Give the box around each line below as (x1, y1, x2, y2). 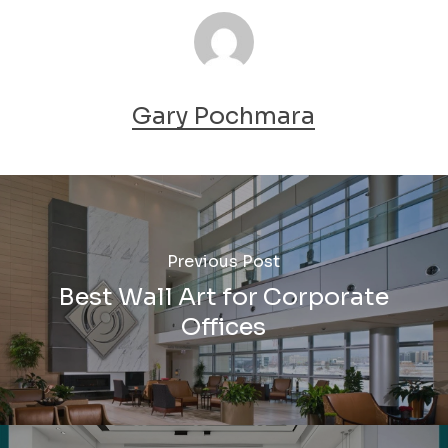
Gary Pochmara (132, 101, 316, 131)
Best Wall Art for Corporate (58, 281, 390, 312)
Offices (181, 311, 267, 342)
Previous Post (167, 250, 281, 272)
